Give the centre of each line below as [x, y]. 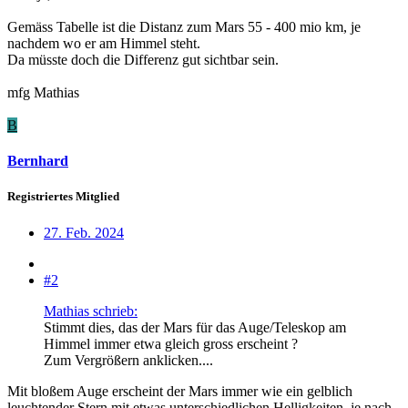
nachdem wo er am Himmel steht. [104, 43]
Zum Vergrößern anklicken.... [128, 360]
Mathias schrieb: [91, 311]
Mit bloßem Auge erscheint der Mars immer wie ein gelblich [180, 391]
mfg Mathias [43, 92]
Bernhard [38, 161]
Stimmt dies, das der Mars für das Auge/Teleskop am [195, 327]
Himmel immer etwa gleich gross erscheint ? [171, 343]
